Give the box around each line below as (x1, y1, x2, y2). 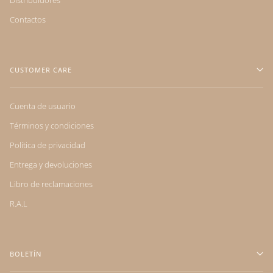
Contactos (10, 13, 46, 25)
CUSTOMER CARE (10, 65, 72, 74)
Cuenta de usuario (10, 100, 76, 112)
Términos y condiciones (10, 119, 94, 131)
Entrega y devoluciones (10, 158, 92, 170)
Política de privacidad (10, 139, 85, 151)
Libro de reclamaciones (10, 178, 93, 190)
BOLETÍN (10, 249, 41, 258)
